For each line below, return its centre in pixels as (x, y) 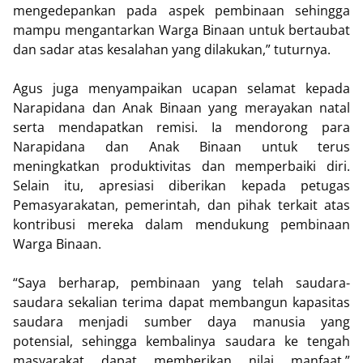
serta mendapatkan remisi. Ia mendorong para (181, 128)
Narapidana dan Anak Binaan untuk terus (181, 147)
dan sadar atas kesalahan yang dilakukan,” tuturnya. (172, 50)
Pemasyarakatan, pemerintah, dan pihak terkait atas (181, 205)
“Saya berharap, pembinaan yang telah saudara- (181, 283)
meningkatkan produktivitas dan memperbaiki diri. (181, 167)
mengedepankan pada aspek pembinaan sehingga (181, 11)
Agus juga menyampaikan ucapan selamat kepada (181, 89)
